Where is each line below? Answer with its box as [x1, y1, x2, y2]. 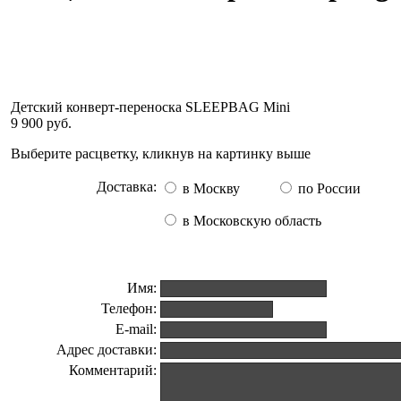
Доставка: [97, 179, 157, 194]
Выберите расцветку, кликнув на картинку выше [11, 146, 311, 161]
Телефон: [101, 301, 157, 316]
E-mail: [115, 321, 157, 337]
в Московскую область [179, 213, 321, 228]
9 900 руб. [11, 115, 72, 131]
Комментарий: [69, 363, 157, 378]
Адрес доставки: [56, 342, 157, 357]
